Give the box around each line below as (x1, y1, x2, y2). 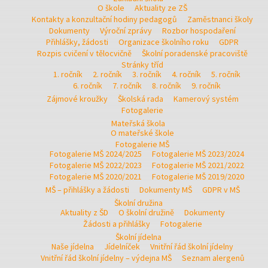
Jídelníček (104, 240, 140, 252)
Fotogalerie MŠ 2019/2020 (151, 170, 244, 182)
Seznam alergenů (181, 252, 245, 263)
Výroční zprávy (100, 25, 152, 36)
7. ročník (112, 80, 142, 91)
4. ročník (171, 68, 201, 80)
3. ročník (132, 68, 162, 80)
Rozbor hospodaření (162, 25, 236, 36)
